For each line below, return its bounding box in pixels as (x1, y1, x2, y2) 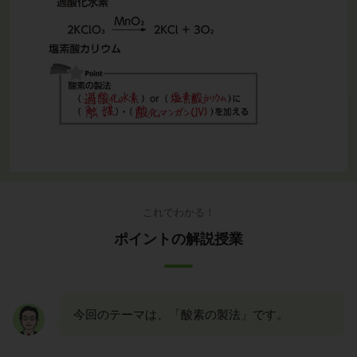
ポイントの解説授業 (114, 230, 243, 247)
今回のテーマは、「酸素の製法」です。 (73, 307, 288, 321)
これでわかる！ (142, 206, 215, 218)
